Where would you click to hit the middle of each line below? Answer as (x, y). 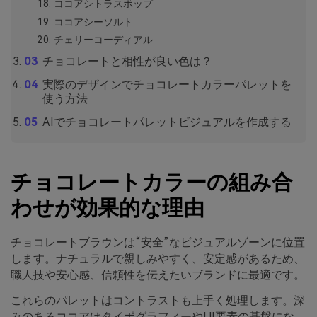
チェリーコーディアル (103, 40)
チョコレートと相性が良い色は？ (127, 61)
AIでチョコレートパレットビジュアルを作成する (167, 122)
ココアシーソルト (93, 22)
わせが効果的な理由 (108, 208)
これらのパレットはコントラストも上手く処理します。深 (158, 301)
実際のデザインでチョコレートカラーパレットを (167, 84)
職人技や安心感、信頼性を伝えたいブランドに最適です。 (158, 275)
